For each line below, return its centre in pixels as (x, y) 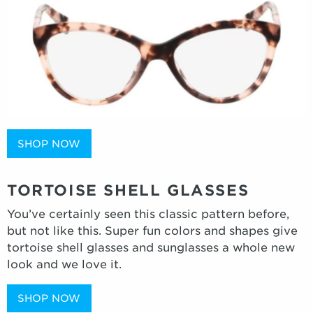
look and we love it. (64, 264)
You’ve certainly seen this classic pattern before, (148, 214)
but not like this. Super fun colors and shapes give (152, 231)
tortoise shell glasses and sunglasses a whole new (151, 247)
